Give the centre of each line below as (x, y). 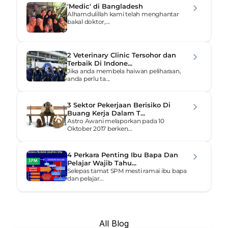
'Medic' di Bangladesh (105, 6)
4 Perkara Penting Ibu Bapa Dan (123, 155)
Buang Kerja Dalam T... (106, 113)
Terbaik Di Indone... (100, 63)
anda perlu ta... (89, 79)
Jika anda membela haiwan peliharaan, (124, 71)
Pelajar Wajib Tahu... (102, 163)
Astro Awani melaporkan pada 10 (116, 121)
